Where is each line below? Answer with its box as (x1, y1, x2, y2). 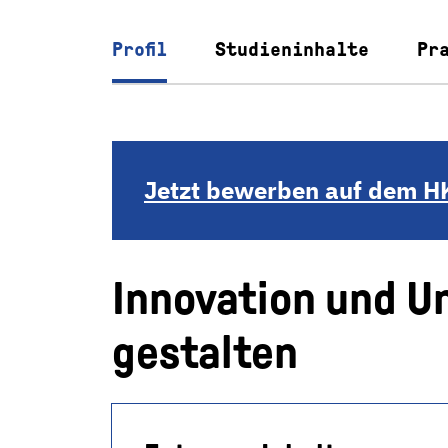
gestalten (112, 327, 298, 378)
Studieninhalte (215, 38, 369, 60)
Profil (112, 38, 167, 60)
